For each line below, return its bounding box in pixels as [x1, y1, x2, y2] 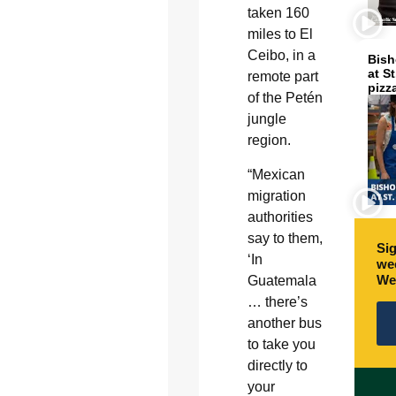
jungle [247, 111, 286, 127]
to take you [247, 336, 316, 352]
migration [247, 187, 306, 203]
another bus [247, 315, 322, 331]
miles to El [247, 27, 313, 42]
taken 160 [247, 5, 309, 21]
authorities [247, 209, 313, 225]
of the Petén [247, 90, 323, 106]
